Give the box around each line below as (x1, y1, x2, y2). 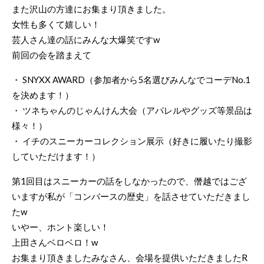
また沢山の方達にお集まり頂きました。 (12, 4, 171, 14)
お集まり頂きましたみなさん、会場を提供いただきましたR (12, 252, 247, 263)
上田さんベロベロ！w (12, 237, 98, 247)
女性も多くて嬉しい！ (12, 19, 100, 29)
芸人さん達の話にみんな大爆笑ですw (12, 34, 160, 45)
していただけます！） (12, 151, 100, 161)
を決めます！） (12, 90, 74, 100)
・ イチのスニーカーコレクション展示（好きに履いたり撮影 (12, 136, 252, 146)
